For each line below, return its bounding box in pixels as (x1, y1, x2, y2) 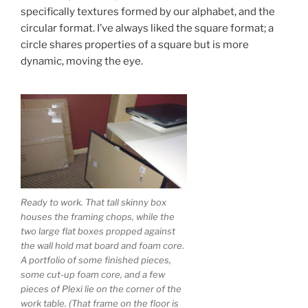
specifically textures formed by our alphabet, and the (21, 5, 275, 19)
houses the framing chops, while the (21, 211, 175, 223)
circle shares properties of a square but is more (21, 38, 249, 52)
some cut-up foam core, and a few (21, 269, 165, 280)
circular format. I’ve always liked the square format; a (21, 22, 274, 35)
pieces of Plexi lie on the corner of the (21, 283, 181, 295)
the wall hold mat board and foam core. (21, 240, 184, 252)
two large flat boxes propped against (21, 225, 175, 237)
